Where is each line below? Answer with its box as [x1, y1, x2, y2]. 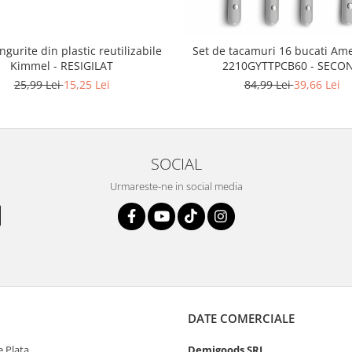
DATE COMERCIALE [188, 310, 295, 326]
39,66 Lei [293, 76, 340, 92]
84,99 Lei [244, 76, 294, 92]
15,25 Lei [63, 76, 110, 92]
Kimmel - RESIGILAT [10, 57, 113, 73]
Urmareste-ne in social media [109, 178, 243, 193]
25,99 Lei [13, 76, 64, 92]
